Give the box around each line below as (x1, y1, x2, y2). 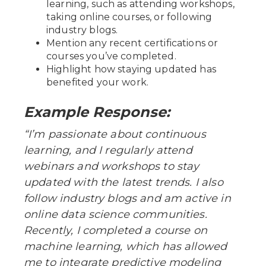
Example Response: (24, 103, 170, 121)
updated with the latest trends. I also (24, 175, 223, 189)
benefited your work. (46, 76, 148, 88)
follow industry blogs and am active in (24, 191, 231, 205)
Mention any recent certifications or (46, 37, 218, 49)
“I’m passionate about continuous (24, 127, 206, 141)
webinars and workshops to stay (24, 159, 199, 173)
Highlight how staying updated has (46, 63, 216, 75)
